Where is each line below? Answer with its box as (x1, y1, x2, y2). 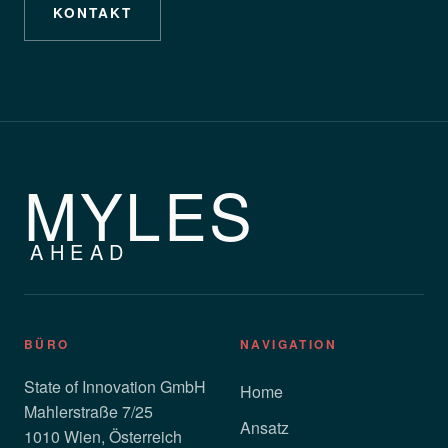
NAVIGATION (240, 335, 337, 354)
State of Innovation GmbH (24, 375, 206, 399)
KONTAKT (53, 2, 133, 22)
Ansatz (240, 416, 289, 440)
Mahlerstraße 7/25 (24, 400, 153, 424)
